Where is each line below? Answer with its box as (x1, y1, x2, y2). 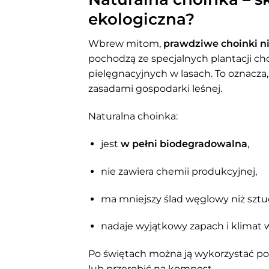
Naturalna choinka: (88, 110, 178, 122)
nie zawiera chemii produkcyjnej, (100, 165, 257, 177)
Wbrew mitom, (88, 38, 163, 50)
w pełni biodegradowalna (120, 138, 247, 150)
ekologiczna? (88, 9, 195, 28)
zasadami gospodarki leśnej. (88, 83, 222, 95)
